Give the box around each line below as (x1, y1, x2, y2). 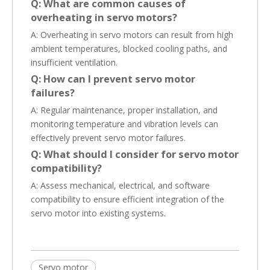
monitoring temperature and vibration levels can (31, 118, 218, 130)
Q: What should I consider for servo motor (31, 147, 239, 161)
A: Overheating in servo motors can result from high (31, 28, 233, 40)
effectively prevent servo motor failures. (31, 131, 186, 143)
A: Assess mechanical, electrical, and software (31, 179, 210, 191)
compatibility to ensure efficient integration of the (31, 193, 224, 205)
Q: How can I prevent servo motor (31, 72, 195, 86)
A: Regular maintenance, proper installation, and (31, 104, 218, 116)
